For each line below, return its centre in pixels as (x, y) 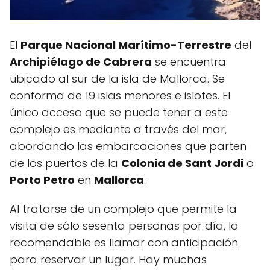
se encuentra (189, 62)
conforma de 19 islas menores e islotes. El (120, 96)
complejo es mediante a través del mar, (118, 130)
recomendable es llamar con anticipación (124, 243)
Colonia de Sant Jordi (182, 163)
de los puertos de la (65, 163)
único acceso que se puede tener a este (119, 113)
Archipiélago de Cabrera (81, 62)
